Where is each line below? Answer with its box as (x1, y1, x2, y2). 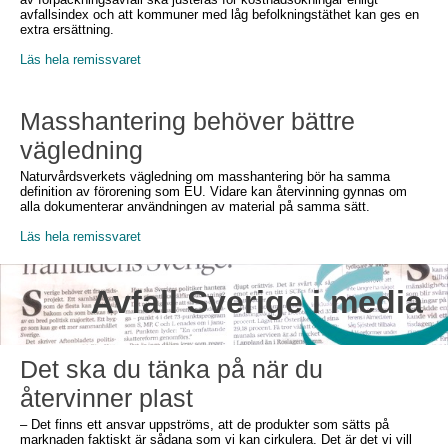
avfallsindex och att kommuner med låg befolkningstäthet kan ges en (20, 7, 419, 22)
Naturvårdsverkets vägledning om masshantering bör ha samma (20, 169, 390, 184)
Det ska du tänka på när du (20, 355, 323, 383)
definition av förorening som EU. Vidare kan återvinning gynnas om (20, 184, 407, 199)
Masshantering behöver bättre (20, 107, 355, 135)
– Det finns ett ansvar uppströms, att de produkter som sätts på (20, 417, 389, 432)
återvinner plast (20, 384, 193, 412)
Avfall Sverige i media (20, 284, 423, 320)
